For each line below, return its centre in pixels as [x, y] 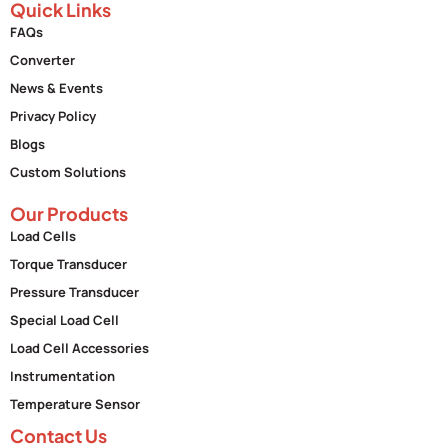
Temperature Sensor [75, 404]
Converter [42, 60]
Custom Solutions [68, 172]
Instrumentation [62, 376]
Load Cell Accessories [79, 348]
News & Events [56, 88]
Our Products [69, 214]
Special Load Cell [64, 320]
